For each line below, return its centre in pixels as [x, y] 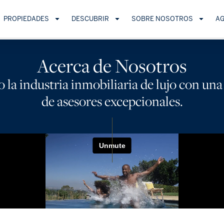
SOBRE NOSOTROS [162, 18]
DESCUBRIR [90, 18]
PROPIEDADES [26, 18]
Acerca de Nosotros [112, 65]
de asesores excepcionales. [112, 101]
